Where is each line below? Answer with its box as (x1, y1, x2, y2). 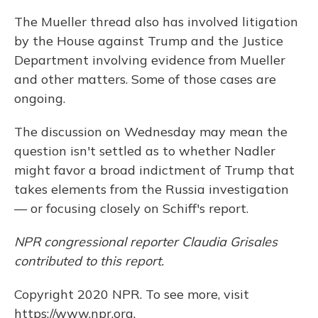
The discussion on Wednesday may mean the (14, 123, 287, 140)
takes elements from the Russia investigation (14, 180, 289, 197)
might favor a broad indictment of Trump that (14, 161, 295, 178)
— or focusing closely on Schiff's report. (14, 199, 248, 216)
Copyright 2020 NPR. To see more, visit (14, 285, 249, 302)
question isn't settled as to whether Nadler (14, 142, 275, 159)
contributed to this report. (14, 252, 164, 269)
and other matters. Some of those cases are (14, 70, 276, 87)
